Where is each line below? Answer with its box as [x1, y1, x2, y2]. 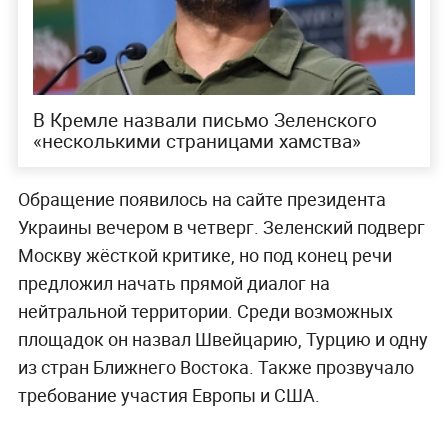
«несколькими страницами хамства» [32, 127, 361, 154]
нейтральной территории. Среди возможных [17, 298, 393, 323]
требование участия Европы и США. [17, 382, 320, 407]
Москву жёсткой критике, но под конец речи [17, 242, 392, 267]
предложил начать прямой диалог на [17, 270, 330, 295]
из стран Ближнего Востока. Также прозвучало [17, 354, 414, 379]
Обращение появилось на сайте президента [17, 186, 386, 211]
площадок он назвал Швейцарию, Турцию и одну [17, 326, 428, 351]
